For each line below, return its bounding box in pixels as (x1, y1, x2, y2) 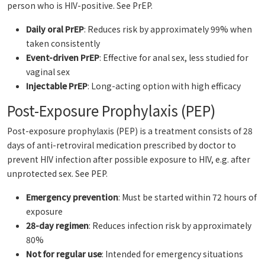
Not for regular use (26, 248, 102, 260)
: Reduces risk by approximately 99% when (84, 23, 252, 35)
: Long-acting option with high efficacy (88, 80, 241, 92)
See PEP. (75, 167, 108, 180)
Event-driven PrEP (26, 51, 99, 64)
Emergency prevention (26, 191, 118, 203)
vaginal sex (26, 66, 70, 78)
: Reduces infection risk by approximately (89, 219, 251, 232)
